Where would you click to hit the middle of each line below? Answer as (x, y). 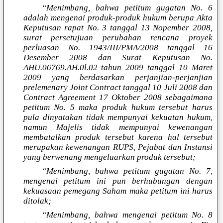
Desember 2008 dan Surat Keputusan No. (118, 58)
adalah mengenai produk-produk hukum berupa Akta (118, 18)
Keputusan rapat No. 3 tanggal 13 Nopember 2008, (118, 28)
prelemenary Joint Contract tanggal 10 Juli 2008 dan (118, 88)
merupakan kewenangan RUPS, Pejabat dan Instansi (118, 147)
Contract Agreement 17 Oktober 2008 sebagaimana (118, 98)
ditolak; (37, 201)
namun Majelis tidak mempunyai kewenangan (118, 127)
